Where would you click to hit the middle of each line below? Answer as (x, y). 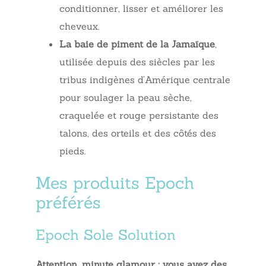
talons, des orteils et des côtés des (138, 133)
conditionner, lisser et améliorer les (141, 8)
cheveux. (79, 26)
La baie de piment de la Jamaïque (137, 44)
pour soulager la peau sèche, (126, 97)
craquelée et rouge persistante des (139, 115)
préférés (68, 202)
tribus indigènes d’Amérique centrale (145, 79)
